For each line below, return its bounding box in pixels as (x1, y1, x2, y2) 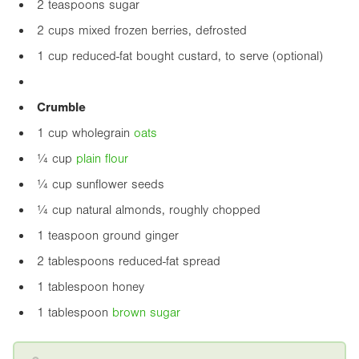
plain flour (76, 151, 128, 167)
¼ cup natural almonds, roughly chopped (37, 203, 260, 218)
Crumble (37, 100, 86, 115)
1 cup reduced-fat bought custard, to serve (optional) (37, 49, 323, 64)
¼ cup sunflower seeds (37, 177, 164, 192)
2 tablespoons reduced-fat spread (37, 254, 220, 269)
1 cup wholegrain (37, 126, 134, 141)
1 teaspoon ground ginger (37, 228, 179, 244)
